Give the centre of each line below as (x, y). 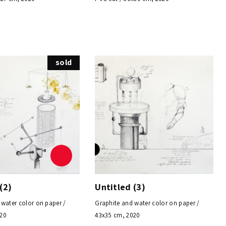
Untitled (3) (120, 187)
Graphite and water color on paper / (147, 203)
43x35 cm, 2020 (118, 215)
